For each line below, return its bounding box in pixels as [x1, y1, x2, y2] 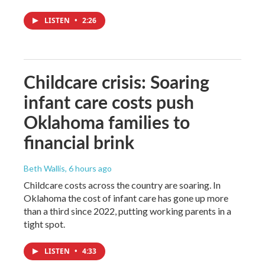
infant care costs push [24, 89, 194, 114]
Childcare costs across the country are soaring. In [24, 179, 221, 190]
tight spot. [24, 218, 65, 230]
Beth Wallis [24, 163, 65, 173]
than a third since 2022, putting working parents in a [24, 205, 231, 216]
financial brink [24, 130, 134, 154]
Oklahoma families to [24, 109, 190, 134]
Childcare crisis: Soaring [24, 69, 209, 94]
